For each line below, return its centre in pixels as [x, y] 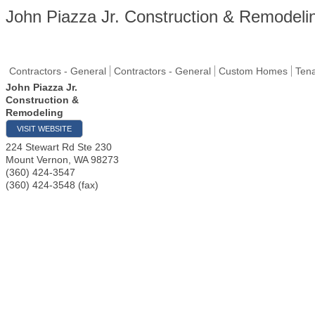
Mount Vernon [37, 160]
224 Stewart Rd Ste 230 [59, 147]
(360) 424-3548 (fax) [52, 185]
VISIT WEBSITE [44, 129]
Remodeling [34, 112]
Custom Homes [253, 71]
